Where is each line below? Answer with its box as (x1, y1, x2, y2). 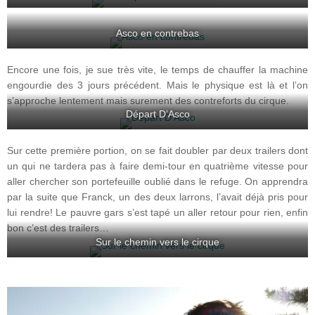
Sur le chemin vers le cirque (96, 236, 219, 247)
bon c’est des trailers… (7, 223, 109, 234)
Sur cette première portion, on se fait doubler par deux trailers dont (7, 146, 308, 157)
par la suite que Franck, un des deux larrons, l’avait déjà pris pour (7, 192, 308, 203)
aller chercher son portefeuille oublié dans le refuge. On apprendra (7, 176, 308, 188)
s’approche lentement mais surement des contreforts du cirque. (7, 95, 289, 106)
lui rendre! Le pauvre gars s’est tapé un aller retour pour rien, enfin (7, 207, 308, 219)
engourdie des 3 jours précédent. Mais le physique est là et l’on (7, 79, 308, 91)
